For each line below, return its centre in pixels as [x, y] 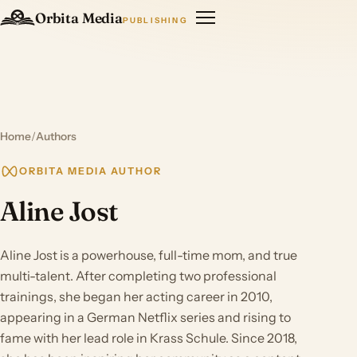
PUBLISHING [155, 20]
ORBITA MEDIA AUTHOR [90, 171]
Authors [56, 136]
